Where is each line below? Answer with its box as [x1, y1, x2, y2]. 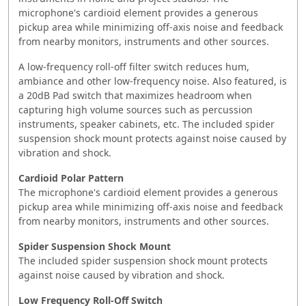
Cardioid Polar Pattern [18, 171, 124, 184]
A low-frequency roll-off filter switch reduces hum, [18, 59, 249, 73]
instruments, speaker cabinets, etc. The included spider [18, 117, 275, 130]
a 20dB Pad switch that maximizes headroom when [18, 88, 252, 102]
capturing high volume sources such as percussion [18, 102, 253, 116]
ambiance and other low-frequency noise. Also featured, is [18, 74, 287, 87]
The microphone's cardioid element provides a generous [18, 185, 278, 199]
